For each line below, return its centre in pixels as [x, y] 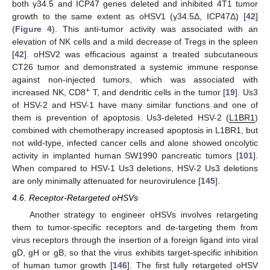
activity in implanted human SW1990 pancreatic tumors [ [125, 155]
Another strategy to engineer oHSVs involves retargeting [143, 215]
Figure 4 [34, 29]
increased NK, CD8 [49, 92]
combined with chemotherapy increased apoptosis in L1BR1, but [135, 130]
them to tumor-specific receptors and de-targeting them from [135, 228]
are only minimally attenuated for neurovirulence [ [106, 181]
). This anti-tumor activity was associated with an [155, 29]
